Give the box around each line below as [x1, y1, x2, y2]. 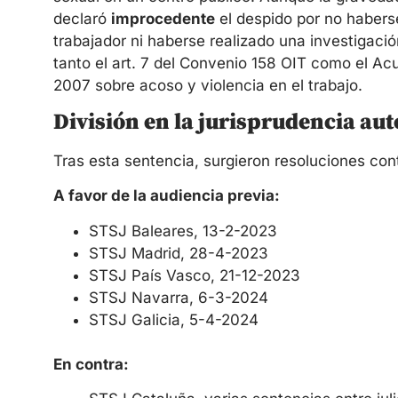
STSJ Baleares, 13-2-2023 [89, 221, 277, 240]
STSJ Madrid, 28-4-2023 [89, 243, 268, 262]
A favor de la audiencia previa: [53, 187, 280, 205]
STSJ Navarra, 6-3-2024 [89, 288, 268, 306]
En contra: [53, 354, 129, 373]
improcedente [111, 9, 215, 28]
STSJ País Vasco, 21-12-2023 [89, 266, 300, 284]
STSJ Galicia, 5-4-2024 [89, 310, 259, 329]
